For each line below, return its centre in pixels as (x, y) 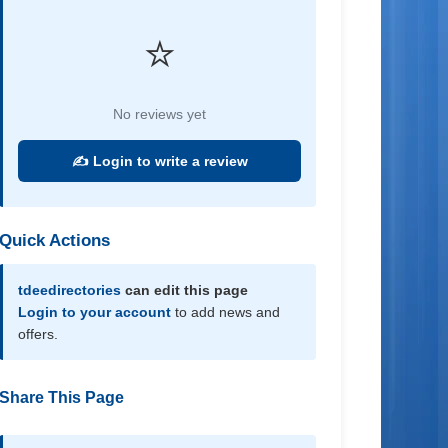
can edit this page (185, 290)
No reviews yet (160, 114)
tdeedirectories (70, 290)
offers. (38, 334)
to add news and (226, 312)
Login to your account (95, 312)
